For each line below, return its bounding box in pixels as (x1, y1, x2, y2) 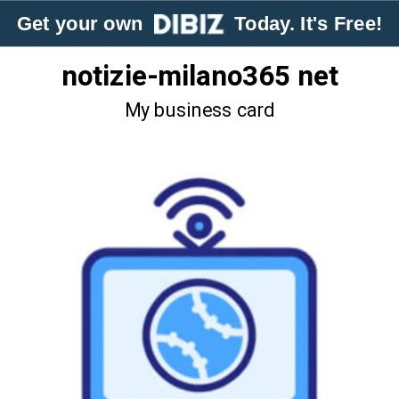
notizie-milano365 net (61, 55, 338, 98)
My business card (124, 96, 275, 125)
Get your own (16, 12, 154, 35)
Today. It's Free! (224, 12, 383, 35)
